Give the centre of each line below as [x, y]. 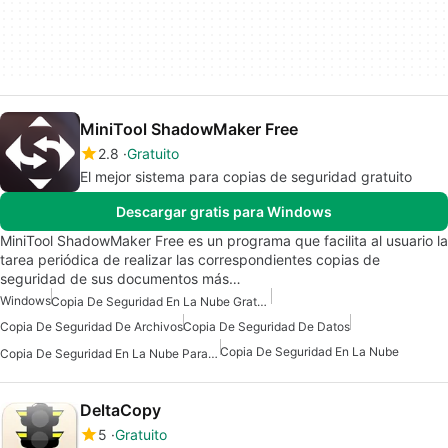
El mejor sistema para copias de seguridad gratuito [246, 177]
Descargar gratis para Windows [224, 212]
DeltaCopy [120, 409]
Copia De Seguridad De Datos [266, 327]
